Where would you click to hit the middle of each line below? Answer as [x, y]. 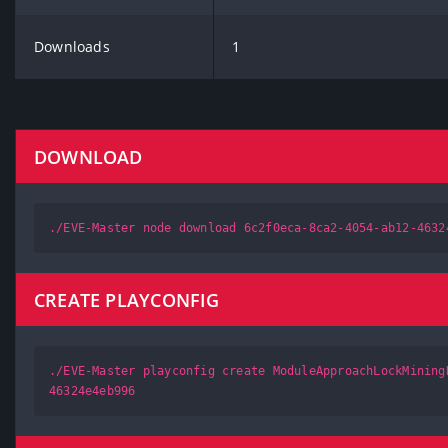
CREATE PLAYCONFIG [127, 299]
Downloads [72, 46]
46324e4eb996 [92, 391]
